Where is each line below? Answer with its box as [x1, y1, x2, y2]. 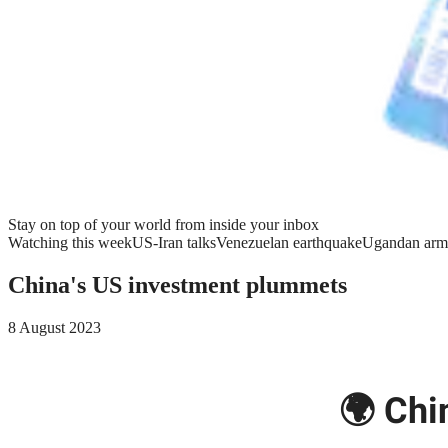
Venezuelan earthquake [216, 234, 362, 251]
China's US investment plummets [8, 271, 347, 298]
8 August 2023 [8, 318, 101, 336]
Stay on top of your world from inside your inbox [8, 216, 319, 233]
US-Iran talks [132, 234, 216, 251]
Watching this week [8, 234, 132, 251]
